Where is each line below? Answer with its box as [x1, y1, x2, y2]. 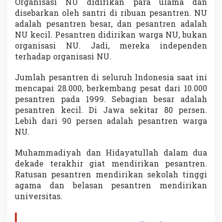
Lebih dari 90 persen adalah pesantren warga [15, 116, 207, 128]
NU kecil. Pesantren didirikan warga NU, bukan [15, 30, 207, 42]
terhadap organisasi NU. [15, 52, 111, 64]
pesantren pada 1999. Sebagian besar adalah [15, 94, 207, 107]
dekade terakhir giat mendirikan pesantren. [15, 159, 207, 171]
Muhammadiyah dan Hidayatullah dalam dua [15, 148, 207, 160]
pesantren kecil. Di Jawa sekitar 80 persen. [15, 105, 207, 117]
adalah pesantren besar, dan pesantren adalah [15, 19, 207, 31]
